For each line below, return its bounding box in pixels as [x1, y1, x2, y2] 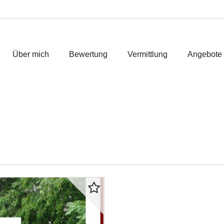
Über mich [12, 49, 49, 58]
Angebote [187, 49, 222, 58]
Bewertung [68, 49, 107, 58]
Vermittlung [127, 49, 167, 58]
